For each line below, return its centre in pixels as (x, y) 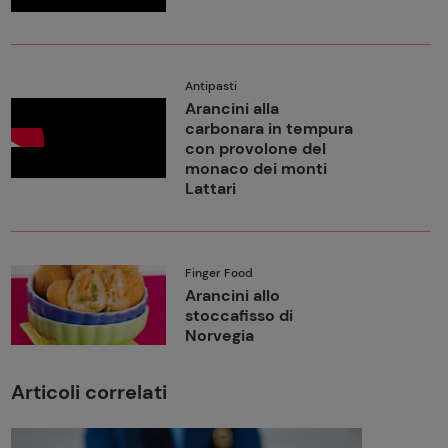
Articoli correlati (88, 392)
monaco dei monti (255, 168)
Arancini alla (231, 108)
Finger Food (218, 273)
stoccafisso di (238, 315)
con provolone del (255, 148)
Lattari (210, 188)
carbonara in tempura (268, 128)
